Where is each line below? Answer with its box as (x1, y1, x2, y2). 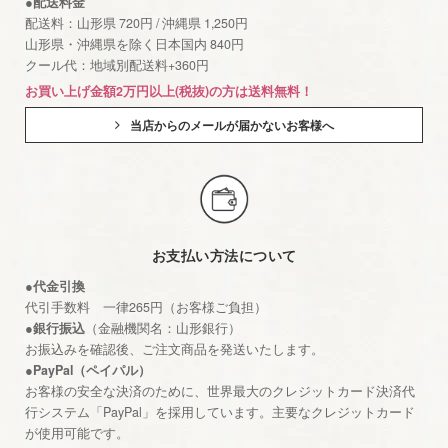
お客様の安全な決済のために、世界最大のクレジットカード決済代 (25, 381, 415, 400)
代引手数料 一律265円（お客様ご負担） (25, 297, 267, 316)
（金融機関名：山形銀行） (85, 318, 241, 337)
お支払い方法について (151, 244, 297, 265)
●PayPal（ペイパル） (25, 360, 151, 379)
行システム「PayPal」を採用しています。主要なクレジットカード (25, 402, 415, 421)
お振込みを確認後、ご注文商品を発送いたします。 (25, 339, 324, 358)
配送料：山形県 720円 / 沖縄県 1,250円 (25, 14, 248, 33)
